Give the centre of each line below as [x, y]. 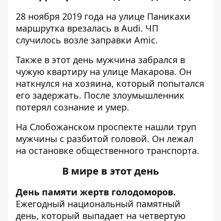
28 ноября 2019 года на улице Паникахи [103, 16]
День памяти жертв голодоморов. [96, 192]
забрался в [162, 60]
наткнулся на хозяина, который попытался [110, 83]
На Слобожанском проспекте [80, 127]
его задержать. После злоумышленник [100, 95]
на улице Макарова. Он [139, 72]
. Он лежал [170, 139]
